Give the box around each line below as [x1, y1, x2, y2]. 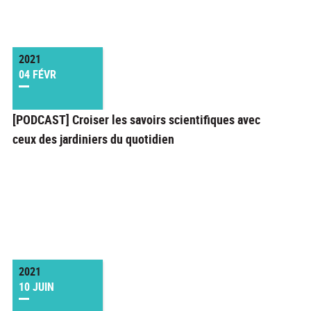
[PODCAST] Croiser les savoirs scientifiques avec [12, 111, 260, 128]
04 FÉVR [18, 67, 56, 83]
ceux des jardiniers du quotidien [12, 131, 174, 148]
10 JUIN [18, 279, 54, 295]
